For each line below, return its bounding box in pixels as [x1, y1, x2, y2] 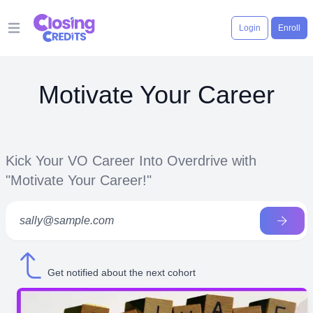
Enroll [278, 23, 300, 33]
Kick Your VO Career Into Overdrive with [6, 153, 256, 168]
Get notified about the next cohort [48, 267, 196, 278]
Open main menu [13, 29, 99, 41]
